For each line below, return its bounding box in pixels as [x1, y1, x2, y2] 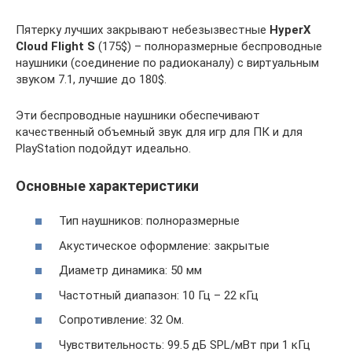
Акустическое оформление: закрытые [59, 238, 269, 253]
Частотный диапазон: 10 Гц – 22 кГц [59, 288, 258, 302]
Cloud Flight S [16, 38, 95, 53]
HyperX [269, 22, 311, 37]
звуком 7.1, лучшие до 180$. [16, 71, 167, 86]
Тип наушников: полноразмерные [59, 214, 240, 228]
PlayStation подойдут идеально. [16, 141, 191, 156]
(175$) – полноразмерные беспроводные [95, 38, 322, 53]
